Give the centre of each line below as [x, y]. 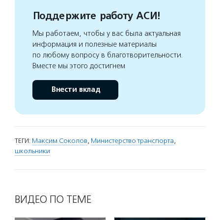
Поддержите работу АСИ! [96, 16]
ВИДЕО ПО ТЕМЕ [53, 199]
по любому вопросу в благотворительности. [108, 55]
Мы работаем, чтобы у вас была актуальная [107, 33]
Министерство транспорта [132, 141]
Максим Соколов [60, 141]
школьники [32, 151]
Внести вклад [75, 90]
